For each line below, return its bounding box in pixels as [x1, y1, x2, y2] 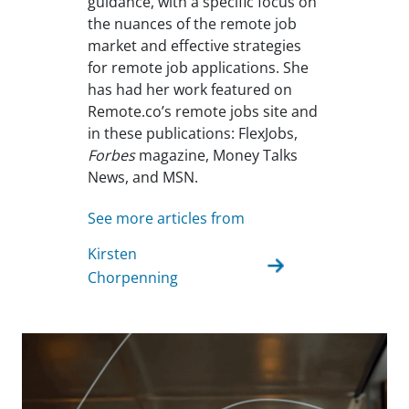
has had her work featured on [88, 79, 292, 100]
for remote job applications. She [88, 58, 309, 79]
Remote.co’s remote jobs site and [88, 101, 318, 122]
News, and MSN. [88, 167, 198, 188]
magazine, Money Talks [135, 145, 298, 166]
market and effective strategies [88, 36, 301, 57]
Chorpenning [88, 267, 178, 288]
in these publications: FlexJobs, [88, 123, 298, 144]
